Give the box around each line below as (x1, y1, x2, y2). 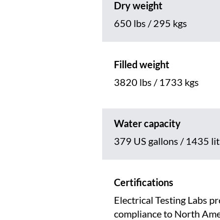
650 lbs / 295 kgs (114, 17, 187, 29)
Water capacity (114, 117, 181, 130)
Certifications (114, 176, 173, 189)
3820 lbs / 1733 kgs (114, 76, 199, 88)
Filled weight (114, 58, 169, 71)
